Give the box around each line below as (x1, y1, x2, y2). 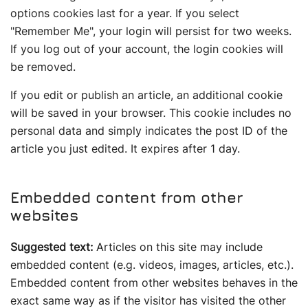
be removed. (10, 60, 76, 74)
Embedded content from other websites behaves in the (10, 276, 298, 289)
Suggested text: (10, 240, 96, 254)
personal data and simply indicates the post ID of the (10, 124, 287, 137)
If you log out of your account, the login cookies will (10, 42, 283, 56)
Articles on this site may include (96, 240, 263, 254)
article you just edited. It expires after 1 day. (10, 142, 240, 155)
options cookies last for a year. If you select (10, 6, 239, 20)
